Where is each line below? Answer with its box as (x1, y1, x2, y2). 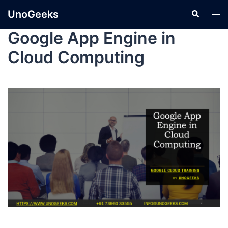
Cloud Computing (8, 47, 145, 67)
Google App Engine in (8, 28, 176, 48)
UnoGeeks (8, 8, 59, 20)
